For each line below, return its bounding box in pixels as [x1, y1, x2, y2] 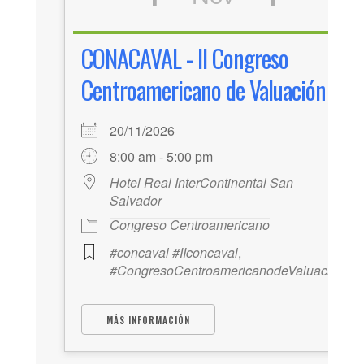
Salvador [110, 190, 162, 210]
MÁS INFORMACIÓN [106, 313, 190, 327]
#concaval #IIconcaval [110, 242, 238, 262]
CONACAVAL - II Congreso [81, 39, 288, 76]
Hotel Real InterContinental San [110, 172, 293, 192]
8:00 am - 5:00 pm [110, 146, 213, 166]
